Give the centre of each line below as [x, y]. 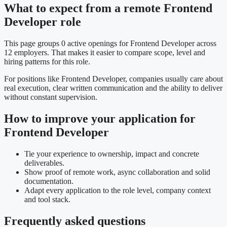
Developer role [43, 22]
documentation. [49, 181]
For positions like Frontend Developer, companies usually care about [113, 79]
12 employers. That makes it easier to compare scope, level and [105, 53]
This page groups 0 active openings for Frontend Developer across [110, 44]
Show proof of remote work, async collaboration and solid [117, 172]
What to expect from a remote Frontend [108, 8]
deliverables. [44, 163]
